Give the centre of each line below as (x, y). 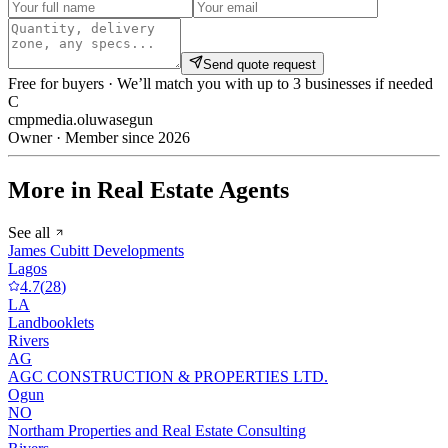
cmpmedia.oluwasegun (80, 120)
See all (31, 232)
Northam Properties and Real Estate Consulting (157, 430)
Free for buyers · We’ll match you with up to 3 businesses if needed (220, 84)
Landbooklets (51, 322)
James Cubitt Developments (96, 250)
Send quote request (259, 65)
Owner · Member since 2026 (99, 138)
